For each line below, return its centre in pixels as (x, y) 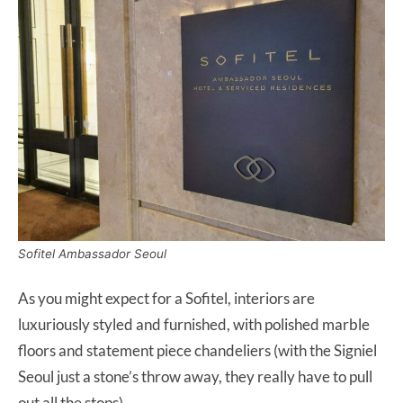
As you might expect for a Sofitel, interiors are (166, 298)
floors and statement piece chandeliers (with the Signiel (197, 350)
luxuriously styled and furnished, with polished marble (194, 324)
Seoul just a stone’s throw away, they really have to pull (195, 376)
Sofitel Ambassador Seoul (92, 253)
